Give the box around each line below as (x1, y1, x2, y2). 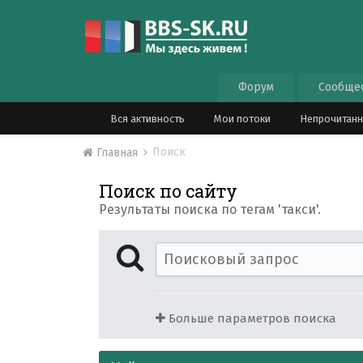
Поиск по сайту (99, 179, 238, 203)
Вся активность (110, 113, 186, 125)
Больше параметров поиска (165, 311, 337, 326)
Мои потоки (214, 113, 271, 125)
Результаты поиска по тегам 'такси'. (99, 202, 322, 217)
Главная (93, 146, 142, 160)
